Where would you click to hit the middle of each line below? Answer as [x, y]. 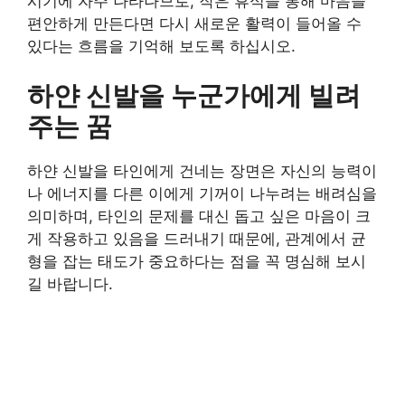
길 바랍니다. [70, 284]
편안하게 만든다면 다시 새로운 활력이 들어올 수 [194, 23]
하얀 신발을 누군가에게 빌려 [194, 95]
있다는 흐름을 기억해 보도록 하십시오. [161, 46]
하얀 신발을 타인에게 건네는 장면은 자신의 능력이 [202, 171]
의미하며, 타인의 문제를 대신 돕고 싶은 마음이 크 [199, 216]
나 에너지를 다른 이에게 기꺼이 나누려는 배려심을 [202, 193]
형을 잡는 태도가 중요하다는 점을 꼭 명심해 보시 [197, 261]
